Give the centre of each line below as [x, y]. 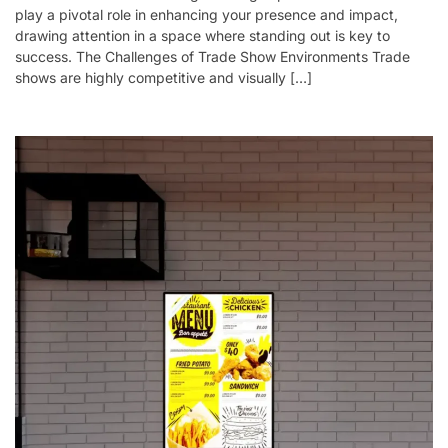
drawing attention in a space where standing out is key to [202, 35]
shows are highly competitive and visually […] [163, 77]
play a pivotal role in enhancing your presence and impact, [206, 14]
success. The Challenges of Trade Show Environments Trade [212, 56]
